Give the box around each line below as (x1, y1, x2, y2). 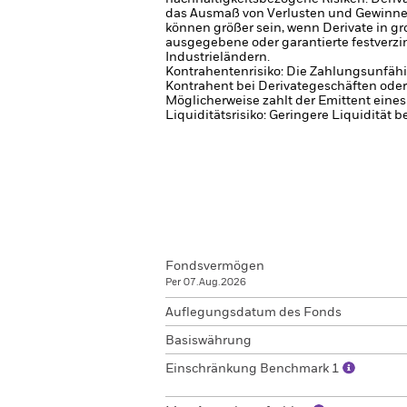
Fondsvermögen (165, 260, 264, 273)
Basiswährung (165, 334, 252, 347)
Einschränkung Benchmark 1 (165, 362, 342, 375)
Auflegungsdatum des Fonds (165, 306, 342, 319)
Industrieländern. (165, 51, 270, 64)
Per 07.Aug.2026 (165, 277, 246, 287)
